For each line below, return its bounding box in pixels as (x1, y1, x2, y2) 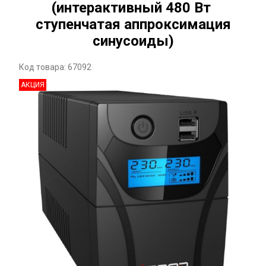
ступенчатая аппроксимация (35, 16, 231, 33)
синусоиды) (92, 33, 174, 49)
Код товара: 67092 (19, 62, 91, 72)
